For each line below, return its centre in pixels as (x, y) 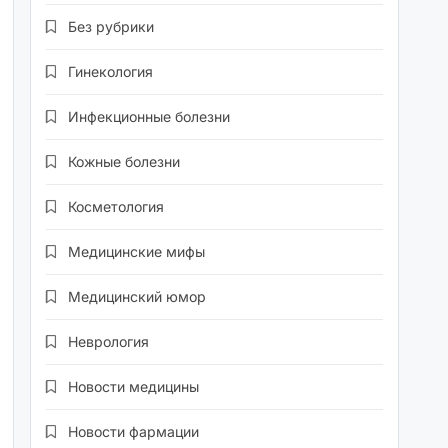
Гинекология (111, 72)
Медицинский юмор (137, 297)
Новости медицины (134, 387)
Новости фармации (134, 432)
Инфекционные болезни (149, 117)
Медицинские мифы (137, 252)
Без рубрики (111, 27)
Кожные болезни (124, 162)
